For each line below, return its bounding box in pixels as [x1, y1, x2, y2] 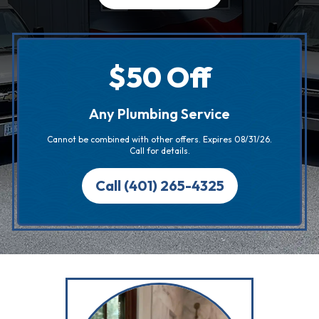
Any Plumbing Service [89, 105, 230, 122]
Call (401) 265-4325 [95, 177, 224, 194]
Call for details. [129, 145, 190, 156]
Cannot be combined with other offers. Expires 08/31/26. [47, 134, 272, 145]
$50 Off [108, 59, 211, 95]
